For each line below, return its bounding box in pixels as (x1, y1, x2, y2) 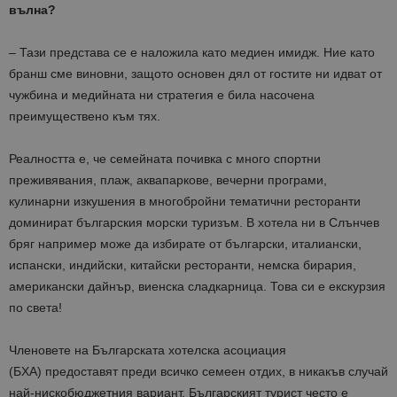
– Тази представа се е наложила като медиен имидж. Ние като (9, 45, 375, 60)
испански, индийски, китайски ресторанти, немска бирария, (9, 258, 356, 273)
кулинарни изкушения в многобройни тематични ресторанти (9, 194, 361, 209)
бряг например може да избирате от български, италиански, (9, 237, 362, 252)
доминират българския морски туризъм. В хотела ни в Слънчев (9, 215, 379, 230)
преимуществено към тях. (9, 109, 160, 124)
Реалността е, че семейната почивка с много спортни (9, 152, 321, 167)
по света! (9, 300, 62, 315)
